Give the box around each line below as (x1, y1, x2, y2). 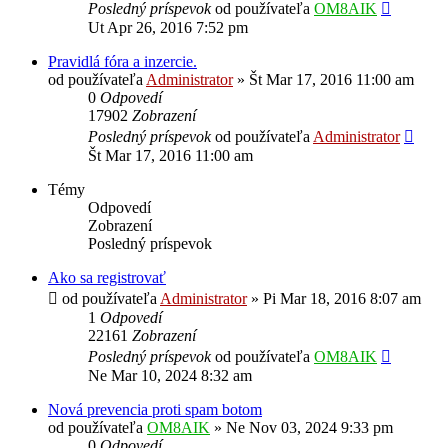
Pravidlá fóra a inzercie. (48, 52, 197, 70)
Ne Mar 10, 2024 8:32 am (88, 366, 252, 384)
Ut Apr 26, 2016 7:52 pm (88, 18, 248, 36)
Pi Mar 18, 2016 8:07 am (263, 289, 421, 307)
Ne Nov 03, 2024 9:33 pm (226, 418, 393, 436)
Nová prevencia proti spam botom (48, 400, 262, 418)
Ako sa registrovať (48, 268, 166, 286)
